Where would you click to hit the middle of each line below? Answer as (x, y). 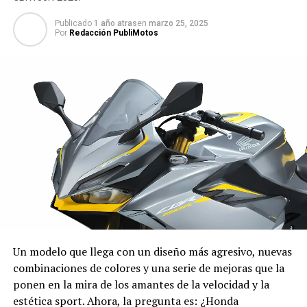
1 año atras (115, 24)
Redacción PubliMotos (113, 33)
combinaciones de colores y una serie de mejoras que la (148, 268)
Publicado (73, 24)
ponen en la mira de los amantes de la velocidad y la (141, 285)
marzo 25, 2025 (178, 24)
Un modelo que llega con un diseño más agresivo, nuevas (152, 252)
